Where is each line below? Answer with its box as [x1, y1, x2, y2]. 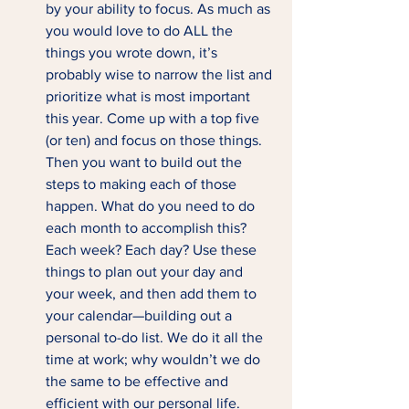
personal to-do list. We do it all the [46, 330, 267, 345]
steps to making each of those [46, 176, 240, 192]
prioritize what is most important [46, 89, 254, 104]
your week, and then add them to [46, 286, 260, 301]
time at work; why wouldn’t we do [46, 351, 264, 367]
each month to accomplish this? [46, 220, 250, 236]
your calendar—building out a [46, 308, 236, 323]
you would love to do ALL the [46, 23, 236, 38]
